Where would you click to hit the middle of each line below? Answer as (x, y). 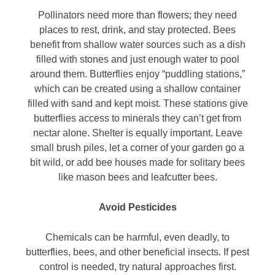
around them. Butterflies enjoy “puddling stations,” (137, 74)
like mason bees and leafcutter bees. (137, 177)
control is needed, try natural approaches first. (137, 267)
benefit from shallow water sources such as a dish (137, 45)
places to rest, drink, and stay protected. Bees (137, 30)
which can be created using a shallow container (137, 89)
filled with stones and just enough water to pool (137, 60)
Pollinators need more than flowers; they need (137, 15)
